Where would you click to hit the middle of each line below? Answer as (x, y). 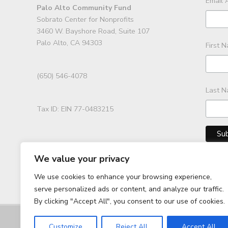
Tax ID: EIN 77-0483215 (75, 109)
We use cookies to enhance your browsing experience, (123, 177)
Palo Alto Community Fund (84, 8)
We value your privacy (82, 159)
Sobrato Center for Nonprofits (85, 20)
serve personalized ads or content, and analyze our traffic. (129, 189)
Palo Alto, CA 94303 (69, 43)
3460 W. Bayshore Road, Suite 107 (93, 32)
